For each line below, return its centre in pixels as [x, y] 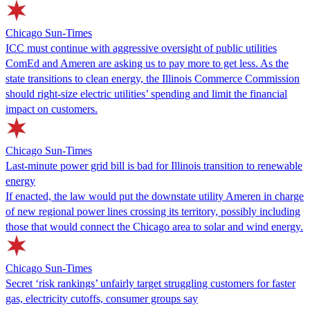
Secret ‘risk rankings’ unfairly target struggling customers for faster [151, 283]
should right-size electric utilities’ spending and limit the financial [146, 93]
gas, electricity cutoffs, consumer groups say [102, 298]
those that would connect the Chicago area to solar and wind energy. [154, 226]
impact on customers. [52, 109]
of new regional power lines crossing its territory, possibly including [153, 211]
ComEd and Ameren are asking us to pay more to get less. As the [147, 63]
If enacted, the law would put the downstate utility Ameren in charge [155, 196]
